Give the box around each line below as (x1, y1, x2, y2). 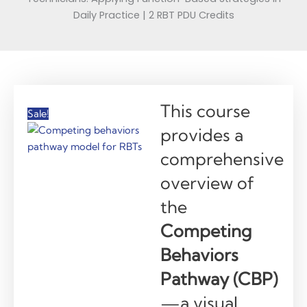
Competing (160, 220, 251, 241)
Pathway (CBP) (160, 268, 278, 289)
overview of (160, 172, 254, 193)
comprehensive (160, 148, 284, 169)
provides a (160, 124, 243, 145)
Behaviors (160, 244, 238, 265)
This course (160, 100, 250, 121)
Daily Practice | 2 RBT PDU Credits (73, 8, 234, 22)
